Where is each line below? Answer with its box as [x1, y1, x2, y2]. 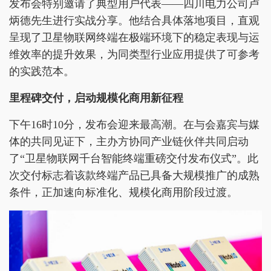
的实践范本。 [9, 65, 74, 77]
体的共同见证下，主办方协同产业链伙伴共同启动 [9, 135, 249, 148]
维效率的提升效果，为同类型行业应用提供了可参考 [9, 48, 260, 60]
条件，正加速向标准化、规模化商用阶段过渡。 [9, 186, 238, 198]
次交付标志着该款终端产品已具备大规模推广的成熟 [9, 169, 260, 181]
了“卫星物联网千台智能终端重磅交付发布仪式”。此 [9, 152, 258, 165]
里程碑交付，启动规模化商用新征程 [9, 91, 183, 104]
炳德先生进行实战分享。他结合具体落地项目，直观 [9, 14, 260, 27]
